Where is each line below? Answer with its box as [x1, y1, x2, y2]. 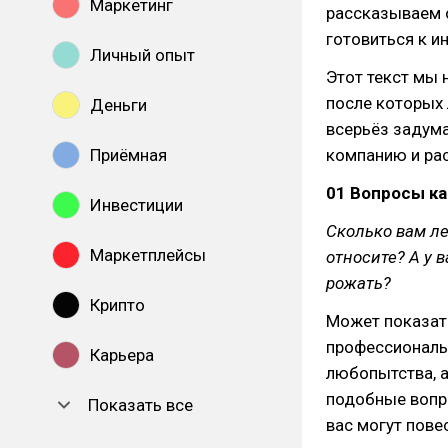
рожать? [326, 273, 391, 293]
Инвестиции [90, 195, 183, 215]
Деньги [90, 95, 147, 115]
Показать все [88, 395, 193, 415]
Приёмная [90, 145, 167, 165]
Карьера [90, 345, 154, 365]
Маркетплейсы [90, 245, 206, 265]
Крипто [90, 295, 145, 315]
